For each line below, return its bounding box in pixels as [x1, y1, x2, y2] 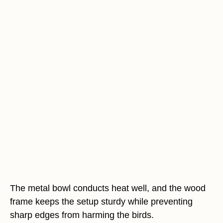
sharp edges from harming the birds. [10, 210, 154, 221]
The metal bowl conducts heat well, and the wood [10, 183, 206, 194]
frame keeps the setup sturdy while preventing [10, 197, 193, 207]
